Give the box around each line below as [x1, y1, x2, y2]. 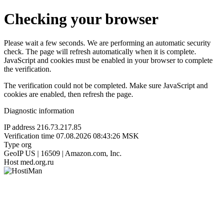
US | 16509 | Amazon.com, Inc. [25, 149, 122, 157]
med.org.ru [20, 157, 54, 166]
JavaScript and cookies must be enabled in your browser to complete [4, 56, 213, 64]
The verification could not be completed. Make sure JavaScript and [4, 81, 208, 90]
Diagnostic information [4, 106, 74, 115]
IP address [4, 123, 35, 131]
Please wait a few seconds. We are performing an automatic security [4, 38, 211, 47]
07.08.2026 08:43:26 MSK [56, 131, 139, 140]
